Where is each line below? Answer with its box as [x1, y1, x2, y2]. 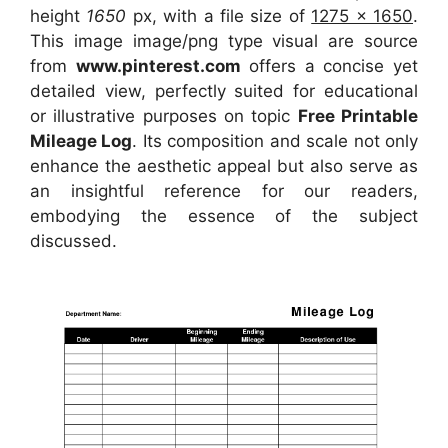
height [30, 6, 87, 27]
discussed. [30, 231, 117, 252]
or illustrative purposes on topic [30, 106, 298, 127]
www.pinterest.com [75, 56, 241, 77]
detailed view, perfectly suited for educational [30, 81, 418, 102]
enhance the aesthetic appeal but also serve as [30, 156, 418, 177]
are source [328, 31, 419, 52]
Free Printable [297, 106, 419, 127]
